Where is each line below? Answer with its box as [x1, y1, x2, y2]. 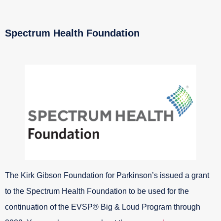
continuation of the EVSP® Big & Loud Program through [5, 203, 200, 212]
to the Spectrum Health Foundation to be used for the [5, 187, 189, 196]
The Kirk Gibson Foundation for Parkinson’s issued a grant [5, 171, 209, 180]
